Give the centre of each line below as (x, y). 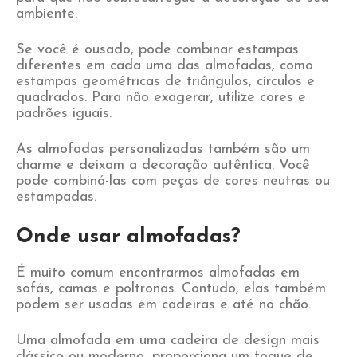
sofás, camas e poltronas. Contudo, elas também (171, 289)
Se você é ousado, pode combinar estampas (157, 50)
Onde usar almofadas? (128, 237)
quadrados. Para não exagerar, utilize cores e (161, 98)
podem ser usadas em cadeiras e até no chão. (163, 305)
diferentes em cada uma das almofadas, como (165, 66)
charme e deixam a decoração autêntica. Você (163, 165)
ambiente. (47, 14)
